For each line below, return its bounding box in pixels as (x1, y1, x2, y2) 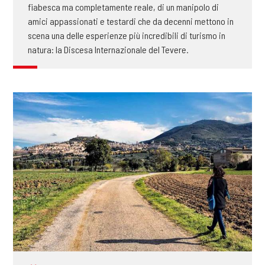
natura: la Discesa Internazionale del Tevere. (27, 44, 189, 56)
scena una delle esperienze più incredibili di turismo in (27, 30, 225, 41)
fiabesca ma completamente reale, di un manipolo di (27, 1, 219, 13)
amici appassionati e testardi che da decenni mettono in (27, 15, 234, 27)
